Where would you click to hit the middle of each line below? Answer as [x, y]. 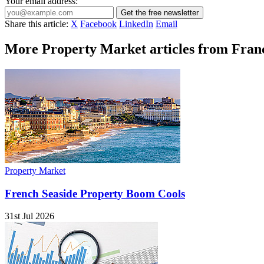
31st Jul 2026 [29, 216]
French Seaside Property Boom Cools [95, 193]
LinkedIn [136, 24]
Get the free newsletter [160, 13]
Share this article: [37, 24]
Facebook [98, 24]
